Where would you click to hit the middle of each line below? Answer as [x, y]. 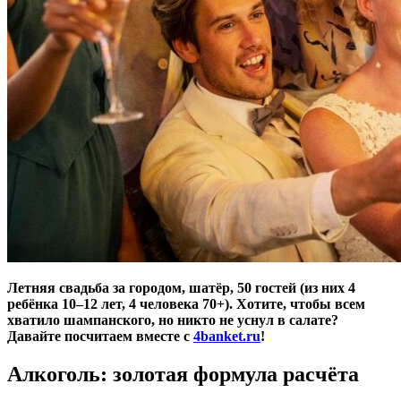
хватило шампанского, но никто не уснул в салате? [173, 320]
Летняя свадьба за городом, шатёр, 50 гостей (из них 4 [181, 287]
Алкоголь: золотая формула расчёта [183, 374]
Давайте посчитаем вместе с [100, 336]
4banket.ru [227, 336]
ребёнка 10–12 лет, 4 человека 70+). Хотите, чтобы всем [186, 303]
